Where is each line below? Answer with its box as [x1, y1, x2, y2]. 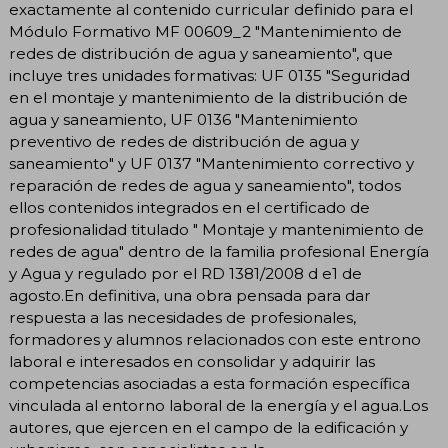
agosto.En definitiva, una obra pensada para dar [9, 286, 371, 306]
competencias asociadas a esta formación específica [9, 374, 410, 394]
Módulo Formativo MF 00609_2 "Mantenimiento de [9, 22, 402, 42]
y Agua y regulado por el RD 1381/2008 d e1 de [9, 264, 362, 284]
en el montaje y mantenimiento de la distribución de [9, 88, 408, 108]
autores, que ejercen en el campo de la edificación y [9, 418, 408, 438]
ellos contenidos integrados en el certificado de [9, 198, 370, 218]
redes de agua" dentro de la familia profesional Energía [9, 242, 429, 262]
